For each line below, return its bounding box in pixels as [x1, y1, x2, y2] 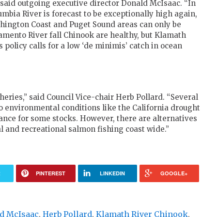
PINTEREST [35, 170, 65, 177]
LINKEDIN [99, 170, 125, 177]
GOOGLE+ [160, 170, 188, 177]
